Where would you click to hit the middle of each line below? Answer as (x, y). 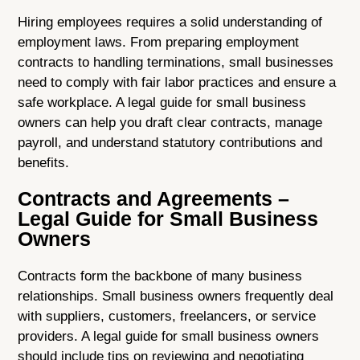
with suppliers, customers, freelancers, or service (167, 317)
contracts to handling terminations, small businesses (176, 62)
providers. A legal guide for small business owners (169, 337)
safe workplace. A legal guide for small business (162, 102)
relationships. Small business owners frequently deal (176, 297)
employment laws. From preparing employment (159, 42)
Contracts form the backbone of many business (160, 276)
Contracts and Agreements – (154, 199)
